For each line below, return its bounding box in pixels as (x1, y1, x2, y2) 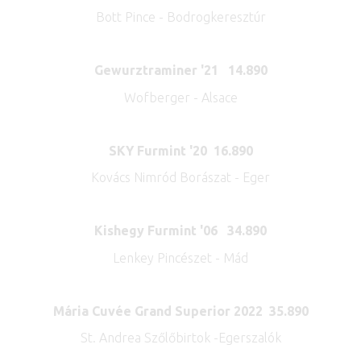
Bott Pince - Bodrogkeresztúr (95, 9, 266, 24)
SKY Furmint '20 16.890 (108, 143, 253, 158)
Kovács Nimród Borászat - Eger (91, 170, 270, 185)
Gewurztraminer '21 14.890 (93, 63, 268, 78)
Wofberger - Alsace (123, 89, 238, 105)
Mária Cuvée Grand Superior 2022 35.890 (52, 304, 309, 318)
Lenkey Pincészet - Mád (113, 250, 248, 265)
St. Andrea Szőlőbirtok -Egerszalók (80, 330, 281, 346)
